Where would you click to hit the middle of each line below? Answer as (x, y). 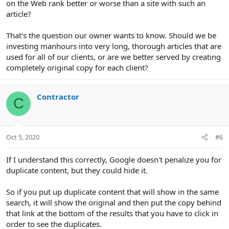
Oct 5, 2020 (23, 137)
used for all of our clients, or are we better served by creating (113, 56)
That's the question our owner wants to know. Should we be (111, 35)
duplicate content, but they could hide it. (77, 170)
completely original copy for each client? (77, 67)
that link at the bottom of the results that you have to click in (112, 213)
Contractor (58, 96)
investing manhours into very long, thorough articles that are (114, 46)
